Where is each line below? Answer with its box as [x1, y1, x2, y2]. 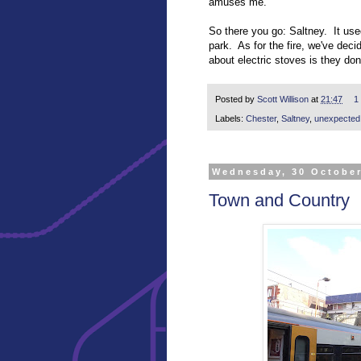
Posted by [215, 93, 257, 104]
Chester [246, 114, 276, 124]
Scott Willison [257, 93, 309, 104]
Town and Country [209, 189, 350, 210]
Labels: [215, 114, 246, 124]
